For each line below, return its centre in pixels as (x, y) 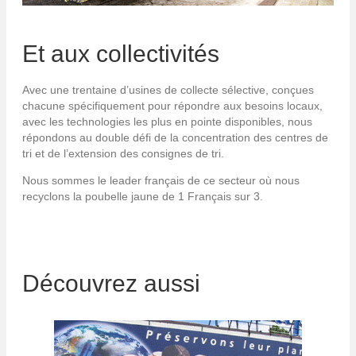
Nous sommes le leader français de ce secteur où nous (161, 181)
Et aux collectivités (121, 54)
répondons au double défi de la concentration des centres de (175, 138)
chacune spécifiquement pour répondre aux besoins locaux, (172, 106)
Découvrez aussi (111, 284)
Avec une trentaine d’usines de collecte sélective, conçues (168, 90)
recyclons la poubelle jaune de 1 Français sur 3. (143, 197)
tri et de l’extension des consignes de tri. (123, 154)
